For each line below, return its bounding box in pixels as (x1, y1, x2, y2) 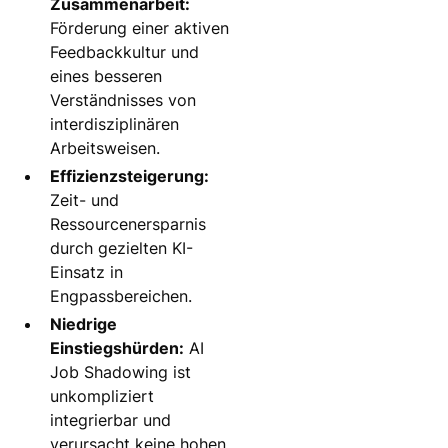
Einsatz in (50, 262, 124, 282)
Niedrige (50, 314, 118, 334)
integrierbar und (50, 410, 172, 430)
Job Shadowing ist (50, 362, 192, 382)
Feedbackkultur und (50, 42, 200, 62)
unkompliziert (50, 386, 155, 406)
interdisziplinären (50, 114, 180, 134)
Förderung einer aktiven (50, 18, 230, 38)
